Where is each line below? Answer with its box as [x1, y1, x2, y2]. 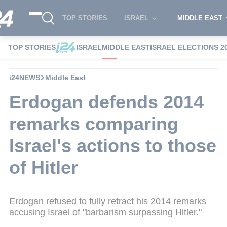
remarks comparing [9, 113, 178, 134]
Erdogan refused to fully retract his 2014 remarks [9, 196, 206, 206]
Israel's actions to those [9, 135, 216, 156]
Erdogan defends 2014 [9, 91, 204, 112]
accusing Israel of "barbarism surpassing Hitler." [9, 207, 202, 217]
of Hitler [9, 157, 78, 178]
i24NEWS [9, 73, 40, 82]
